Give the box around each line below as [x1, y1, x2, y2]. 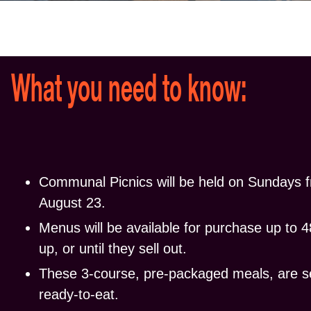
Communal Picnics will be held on [39, 174, 248, 190]
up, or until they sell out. [39, 240, 187, 256]
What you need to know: [11, 72, 246, 111]
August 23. [39, 194, 106, 210]
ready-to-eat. [39, 286, 119, 302]
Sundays [248, 174, 301, 190]
